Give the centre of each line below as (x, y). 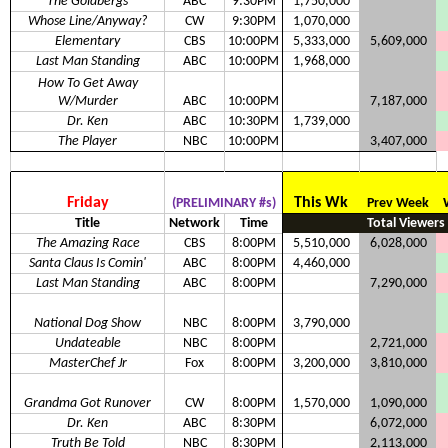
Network (194, 224)
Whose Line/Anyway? (87, 22)
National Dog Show (87, 324)
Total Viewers (406, 224)
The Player (87, 142)
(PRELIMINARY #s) (223, 204)
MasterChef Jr (87, 364)
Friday (87, 203)
